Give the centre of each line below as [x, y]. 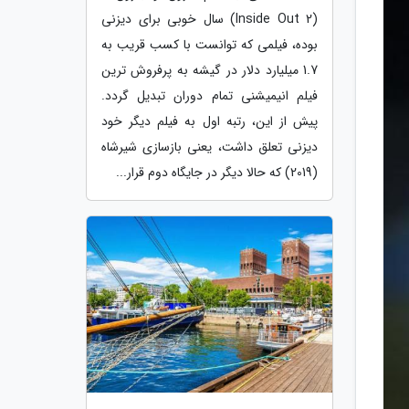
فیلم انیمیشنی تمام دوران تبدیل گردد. [210, 95]
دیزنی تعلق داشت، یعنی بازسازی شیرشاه [210, 147]
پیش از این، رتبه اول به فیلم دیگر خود [210, 121]
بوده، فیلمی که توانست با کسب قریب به [210, 44]
